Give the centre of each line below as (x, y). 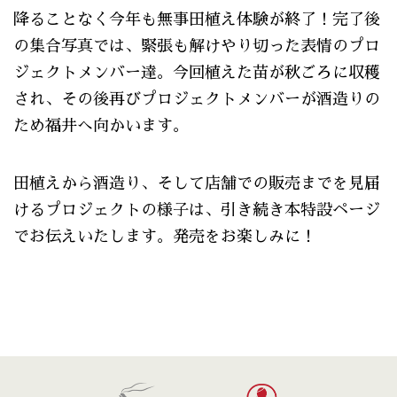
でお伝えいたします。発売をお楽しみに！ (165, 237)
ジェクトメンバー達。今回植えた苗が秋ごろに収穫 (197, 73)
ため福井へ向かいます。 (101, 126)
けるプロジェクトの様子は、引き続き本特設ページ (197, 210)
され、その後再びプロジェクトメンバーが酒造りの (197, 100)
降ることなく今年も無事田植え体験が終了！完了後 (197, 20)
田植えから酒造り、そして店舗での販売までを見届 (197, 184)
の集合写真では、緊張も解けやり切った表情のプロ (197, 47)
